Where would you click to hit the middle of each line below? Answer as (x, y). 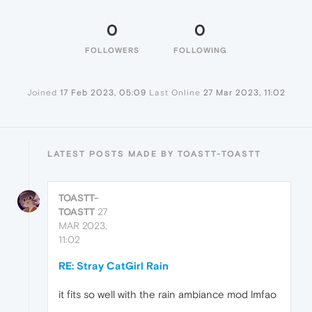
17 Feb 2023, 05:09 (103, 93)
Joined (42, 93)
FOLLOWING (200, 50)
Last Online (174, 93)
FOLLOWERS (112, 50)
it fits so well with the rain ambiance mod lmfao (167, 295)
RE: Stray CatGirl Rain (114, 266)
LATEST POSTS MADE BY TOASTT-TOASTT (154, 154)
